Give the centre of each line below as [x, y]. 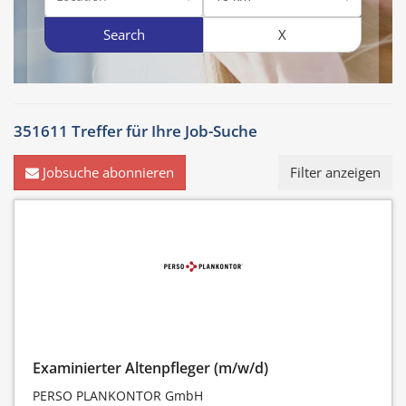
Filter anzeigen [335, 173]
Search [124, 35]
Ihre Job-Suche [204, 131]
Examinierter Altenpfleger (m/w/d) [150, 368]
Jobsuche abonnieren [108, 173]
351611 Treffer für [81, 131]
